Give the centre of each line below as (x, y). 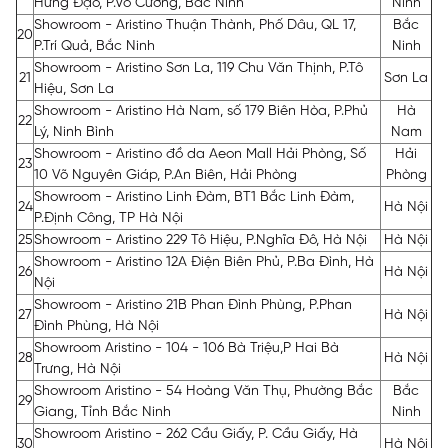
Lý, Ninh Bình (74, 132)
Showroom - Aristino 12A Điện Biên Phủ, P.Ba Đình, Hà (204, 262)
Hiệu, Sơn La (74, 89)
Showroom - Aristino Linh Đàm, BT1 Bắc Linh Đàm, (194, 197)
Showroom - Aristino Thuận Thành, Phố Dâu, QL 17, (195, 25)
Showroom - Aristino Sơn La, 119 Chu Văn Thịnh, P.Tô (198, 68)
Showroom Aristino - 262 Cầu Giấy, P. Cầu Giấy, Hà (196, 434)
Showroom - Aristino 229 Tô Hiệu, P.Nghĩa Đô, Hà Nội (200, 240)
